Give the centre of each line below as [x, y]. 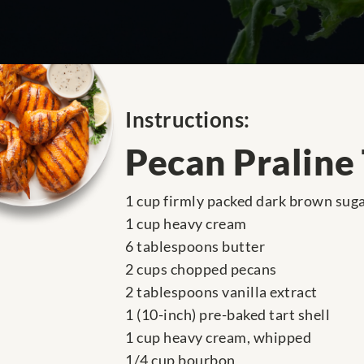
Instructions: [188, 120]
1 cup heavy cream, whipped [218, 338]
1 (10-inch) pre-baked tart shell [227, 315]
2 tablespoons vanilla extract [221, 292]
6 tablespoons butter [195, 247]
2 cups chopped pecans [201, 269]
